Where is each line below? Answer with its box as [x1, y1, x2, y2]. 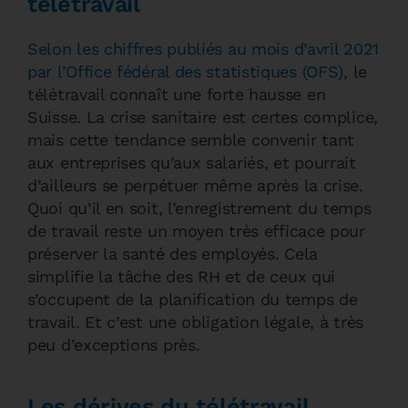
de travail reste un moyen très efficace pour [27, 221, 365, 240]
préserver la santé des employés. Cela [27, 244, 318, 263]
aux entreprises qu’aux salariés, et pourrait [27, 153, 356, 172]
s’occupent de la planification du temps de [27, 290, 358, 309]
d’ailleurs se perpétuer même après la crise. [27, 176, 363, 195]
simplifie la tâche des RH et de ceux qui [27, 267, 336, 286]
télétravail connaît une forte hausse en [27, 85, 326, 104]
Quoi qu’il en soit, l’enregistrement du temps [27, 199, 372, 218]
